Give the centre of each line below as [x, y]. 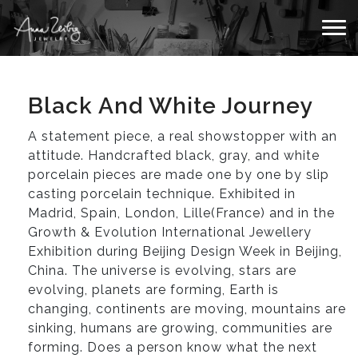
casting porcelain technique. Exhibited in [162, 194]
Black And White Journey [171, 106]
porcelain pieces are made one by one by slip [179, 175]
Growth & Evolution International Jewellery [170, 232]
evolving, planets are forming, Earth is [153, 290]
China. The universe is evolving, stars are [162, 270]
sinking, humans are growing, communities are [180, 328]
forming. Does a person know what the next [173, 347]
